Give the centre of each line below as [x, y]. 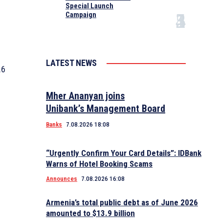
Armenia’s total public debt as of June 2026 [122, 203]
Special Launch [89, 6]
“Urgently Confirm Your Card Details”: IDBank [124, 153]
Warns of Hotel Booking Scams [99, 164]
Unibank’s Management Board [106, 109]
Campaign [81, 15]
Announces [62, 179]
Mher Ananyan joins [85, 96]
